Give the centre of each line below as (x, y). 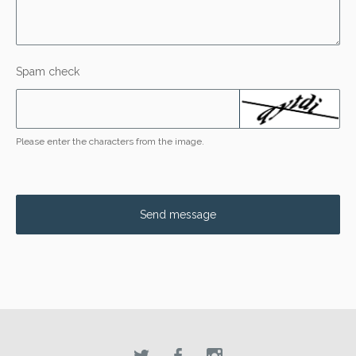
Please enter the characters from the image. (110, 141)
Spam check (48, 71)
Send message (178, 214)
